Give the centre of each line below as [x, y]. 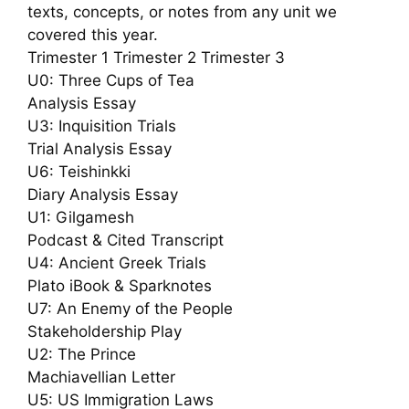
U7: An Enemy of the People [130, 308]
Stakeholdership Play [105, 331]
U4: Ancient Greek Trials [117, 262]
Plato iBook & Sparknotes [120, 285]
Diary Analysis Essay [103, 194]
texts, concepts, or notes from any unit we [182, 11]
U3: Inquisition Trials [102, 126]
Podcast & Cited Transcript [126, 240]
